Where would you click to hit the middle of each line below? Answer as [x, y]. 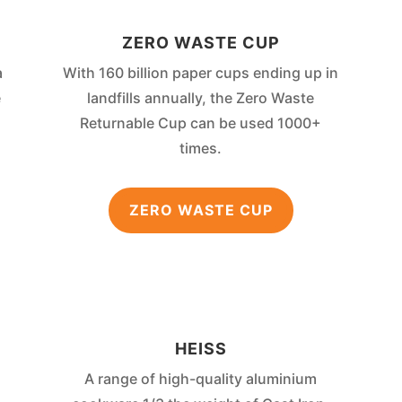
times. [201, 149]
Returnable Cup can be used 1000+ [201, 123]
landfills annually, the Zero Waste [201, 98]
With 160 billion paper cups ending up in [201, 73]
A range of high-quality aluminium [201, 378]
